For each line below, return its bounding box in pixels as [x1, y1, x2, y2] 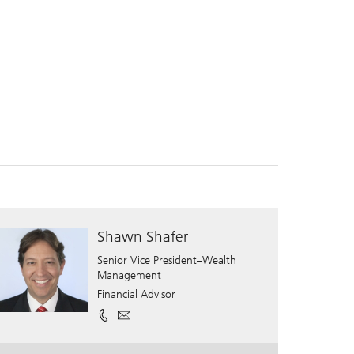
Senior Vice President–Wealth [97, 253, 237, 267]
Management [97, 268, 162, 282]
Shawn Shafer [97, 227, 189, 246]
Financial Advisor [97, 287, 176, 301]
